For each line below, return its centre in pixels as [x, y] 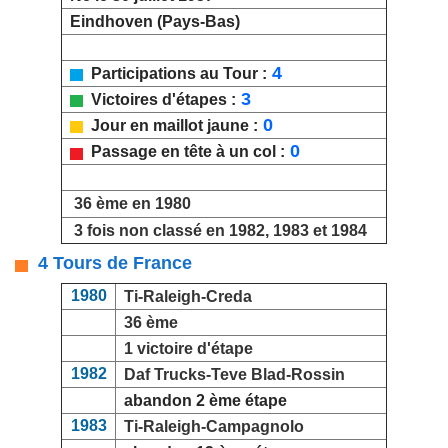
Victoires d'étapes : [159, 100]
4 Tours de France [110, 263]
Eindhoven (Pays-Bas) [151, 22]
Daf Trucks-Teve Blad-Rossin [234, 375]
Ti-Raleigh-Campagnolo [214, 427]
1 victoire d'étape [188, 349]
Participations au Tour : [175, 74]
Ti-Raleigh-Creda [188, 297]
